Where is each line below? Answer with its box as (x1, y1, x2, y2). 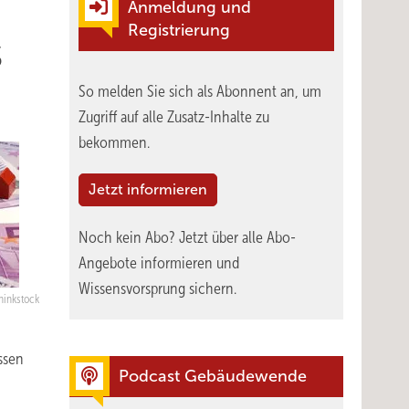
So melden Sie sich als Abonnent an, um (79, 82, 321, 100)
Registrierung (128, 21, 230, 39)
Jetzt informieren (89, 182, 207, 197)
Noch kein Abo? (79, 228, 179, 246)
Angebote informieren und (79, 254, 239, 272)
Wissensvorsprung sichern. (79, 279, 236, 298)
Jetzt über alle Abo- (179, 228, 296, 246)
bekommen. (79, 133, 150, 152)
